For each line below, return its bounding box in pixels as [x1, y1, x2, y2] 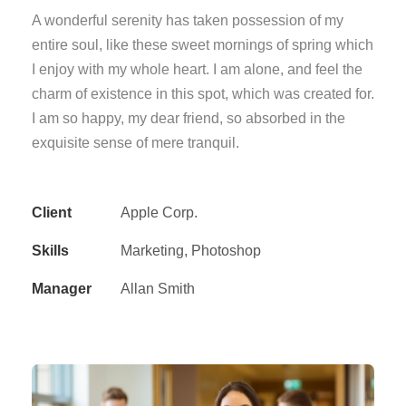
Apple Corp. [121, 204, 198, 220]
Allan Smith [121, 280, 195, 296]
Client [32, 204, 72, 220]
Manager [32, 280, 92, 296]
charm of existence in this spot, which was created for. [32, 85, 374, 101]
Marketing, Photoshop [121, 242, 261, 258]
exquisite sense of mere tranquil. [32, 134, 239, 150]
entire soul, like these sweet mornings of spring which [32, 36, 373, 53]
